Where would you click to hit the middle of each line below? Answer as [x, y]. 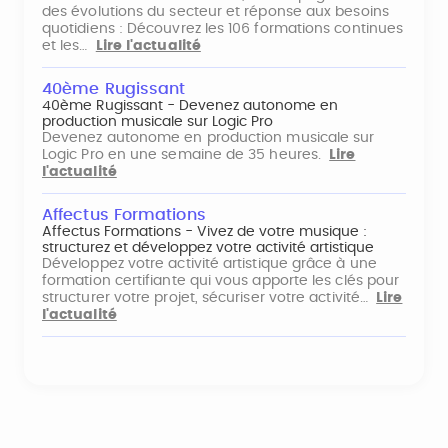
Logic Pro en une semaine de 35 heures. [186, 155]
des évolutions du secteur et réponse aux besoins [215, 12]
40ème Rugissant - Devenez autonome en [190, 106]
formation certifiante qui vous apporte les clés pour [221, 281]
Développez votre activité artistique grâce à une [209, 264]
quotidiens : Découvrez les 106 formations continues [223, 29]
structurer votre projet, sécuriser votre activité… [209, 298]
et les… [69, 46]
